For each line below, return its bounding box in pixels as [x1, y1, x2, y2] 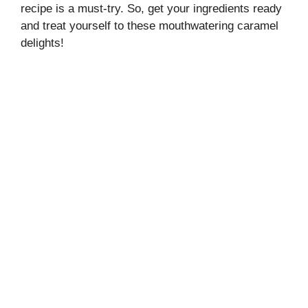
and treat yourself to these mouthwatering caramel [21, 19, 278, 33]
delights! [21, 36, 64, 50]
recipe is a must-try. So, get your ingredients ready [21, 2, 282, 16]
